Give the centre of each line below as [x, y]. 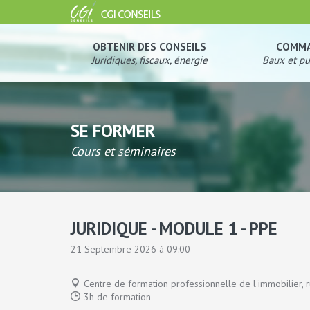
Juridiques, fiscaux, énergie [149, 60]
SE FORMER [113, 131]
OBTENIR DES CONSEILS [149, 47]
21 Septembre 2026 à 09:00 [130, 249]
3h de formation [117, 297]
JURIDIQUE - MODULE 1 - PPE [174, 228]
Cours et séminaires [123, 151]
